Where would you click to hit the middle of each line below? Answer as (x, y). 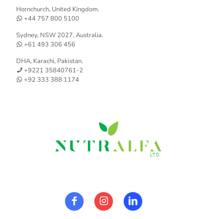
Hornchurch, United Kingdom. (58, 10)
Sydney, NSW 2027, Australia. (60, 35)
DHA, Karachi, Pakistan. (50, 61)
